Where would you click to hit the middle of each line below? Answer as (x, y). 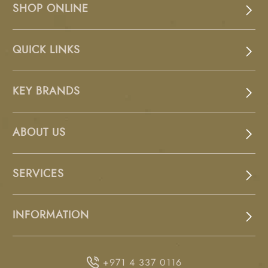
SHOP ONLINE (51, 9)
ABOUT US (39, 133)
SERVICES (38, 174)
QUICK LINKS (46, 50)
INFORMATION (51, 215)
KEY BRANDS (46, 91)
